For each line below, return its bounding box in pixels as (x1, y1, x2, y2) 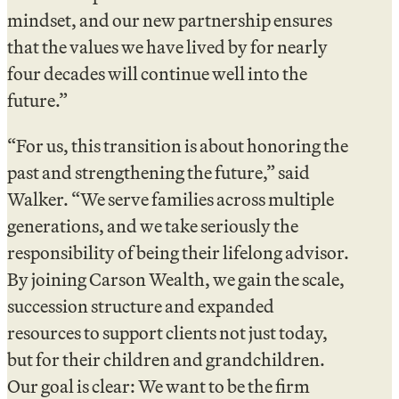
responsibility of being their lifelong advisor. (7, 238, 349, 266)
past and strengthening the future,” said (7, 158, 310, 186)
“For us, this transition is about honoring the (7, 131, 348, 159)
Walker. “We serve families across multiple (7, 184, 334, 213)
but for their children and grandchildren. (7, 345, 325, 373)
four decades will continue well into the (7, 60, 307, 88)
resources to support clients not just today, (7, 318, 328, 346)
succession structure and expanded (7, 291, 274, 320)
